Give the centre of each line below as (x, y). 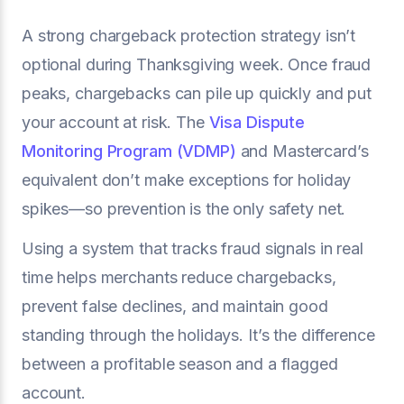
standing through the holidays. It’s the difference (198, 335)
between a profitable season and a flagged (180, 364)
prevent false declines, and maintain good (175, 306)
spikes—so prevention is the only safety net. (184, 209)
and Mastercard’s (302, 151)
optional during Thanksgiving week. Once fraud (197, 64)
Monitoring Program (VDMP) (129, 151)
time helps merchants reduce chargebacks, (179, 277)
